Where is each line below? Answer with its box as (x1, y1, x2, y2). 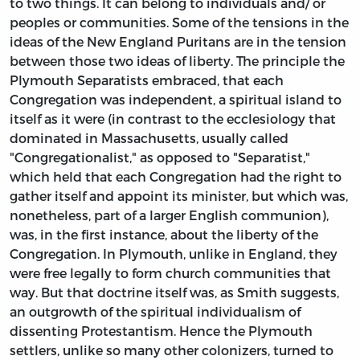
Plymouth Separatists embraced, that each (10, 72, 284, 88)
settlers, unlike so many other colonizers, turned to (10, 342, 333, 358)
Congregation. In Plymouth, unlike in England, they (10, 245, 337, 261)
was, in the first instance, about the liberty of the (10, 226, 318, 242)
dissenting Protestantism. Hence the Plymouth (10, 322, 313, 338)
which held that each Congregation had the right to (10, 168, 342, 184)
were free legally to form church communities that (10, 264, 331, 280)
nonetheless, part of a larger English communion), (10, 207, 329, 223)
